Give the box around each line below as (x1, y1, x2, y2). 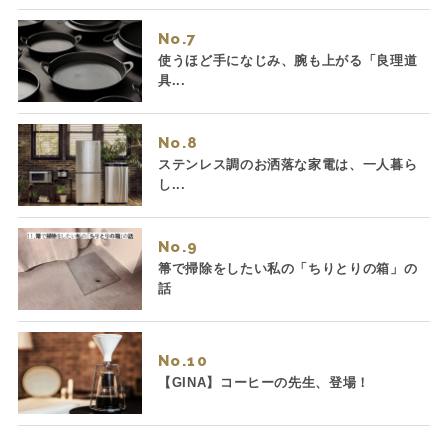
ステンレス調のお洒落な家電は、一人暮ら (157, 156, 418, 172)
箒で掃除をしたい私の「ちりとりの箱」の (157, 260, 418, 276)
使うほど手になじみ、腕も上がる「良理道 (157, 52, 418, 68)
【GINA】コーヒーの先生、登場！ (157, 374, 371, 390)
